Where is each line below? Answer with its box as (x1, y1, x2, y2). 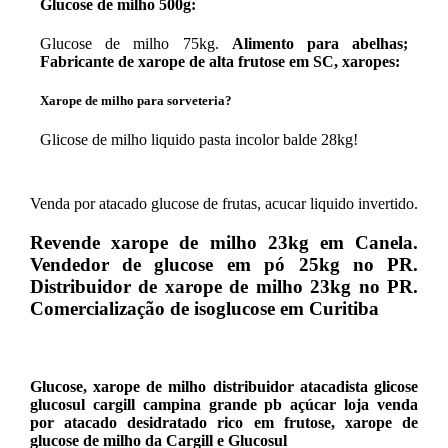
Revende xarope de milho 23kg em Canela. (29, 232, 419, 254)
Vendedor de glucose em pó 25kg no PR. (29, 254, 419, 276)
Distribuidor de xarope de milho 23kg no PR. (29, 276, 419, 298)
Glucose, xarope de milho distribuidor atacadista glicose (29, 378, 419, 396)
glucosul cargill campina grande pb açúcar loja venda (29, 396, 419, 414)
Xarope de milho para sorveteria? (39, 93, 232, 109)
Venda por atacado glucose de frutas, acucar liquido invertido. (29, 195, 418, 213)
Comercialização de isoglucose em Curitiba (29, 298, 379, 320)
